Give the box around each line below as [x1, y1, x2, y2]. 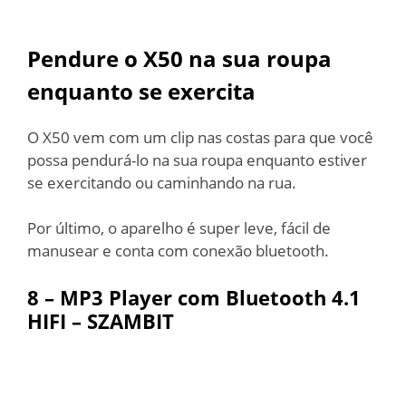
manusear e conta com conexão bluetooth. [27, 240, 329, 261]
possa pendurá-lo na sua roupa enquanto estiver [27, 149, 367, 170]
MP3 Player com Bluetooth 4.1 [60, 283, 361, 311]
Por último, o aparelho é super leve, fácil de [27, 217, 331, 238]
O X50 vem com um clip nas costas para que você [27, 126, 373, 148]
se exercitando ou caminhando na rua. [27, 171, 296, 193]
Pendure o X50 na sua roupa [27, 43, 332, 73]
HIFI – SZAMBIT [27, 306, 174, 334]
